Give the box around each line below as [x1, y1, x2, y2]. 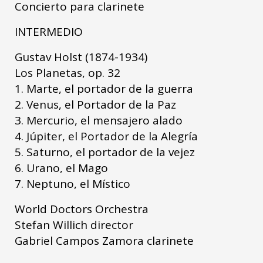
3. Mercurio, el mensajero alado [15, 112, 183, 128]
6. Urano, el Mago [15, 160, 108, 176]
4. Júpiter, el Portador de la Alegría [15, 128, 198, 144]
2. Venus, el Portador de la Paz [15, 96, 176, 112]
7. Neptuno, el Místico [15, 176, 130, 191]
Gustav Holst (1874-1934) [15, 49, 147, 65]
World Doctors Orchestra [15, 201, 149, 217]
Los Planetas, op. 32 [15, 65, 120, 80]
